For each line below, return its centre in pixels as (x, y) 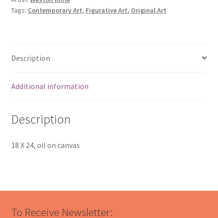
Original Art (148, 10)
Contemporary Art (55, 10)
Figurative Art (106, 10)
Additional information (50, 86)
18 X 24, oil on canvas (45, 145)
